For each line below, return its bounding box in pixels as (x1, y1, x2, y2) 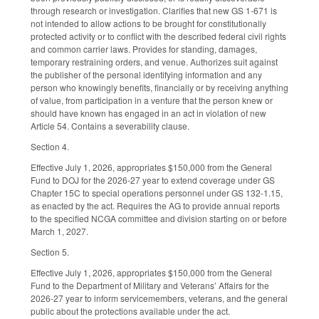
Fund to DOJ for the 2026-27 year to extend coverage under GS (31, 173, 275, 186)
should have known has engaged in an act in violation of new (31, 107, 266, 120)
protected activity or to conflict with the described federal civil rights (31, 30, 286, 43)
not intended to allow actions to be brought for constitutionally (31, 17, 266, 30)
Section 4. (31, 140, 69, 153)
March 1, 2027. (31, 224, 88, 237)
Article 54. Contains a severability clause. (31, 120, 189, 132)
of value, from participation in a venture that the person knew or (31, 94, 273, 107)
